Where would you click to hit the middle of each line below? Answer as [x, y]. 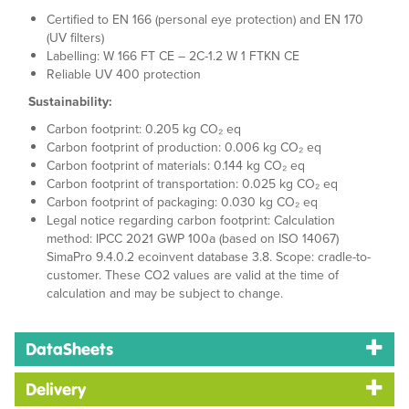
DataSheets [69, 349]
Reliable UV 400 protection [124, 74]
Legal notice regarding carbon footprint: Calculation [191, 220]
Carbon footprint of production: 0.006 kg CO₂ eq [184, 147]
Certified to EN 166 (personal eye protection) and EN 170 [205, 20]
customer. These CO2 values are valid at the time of [193, 275]
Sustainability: [70, 102]
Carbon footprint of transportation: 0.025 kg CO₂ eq [192, 184]
